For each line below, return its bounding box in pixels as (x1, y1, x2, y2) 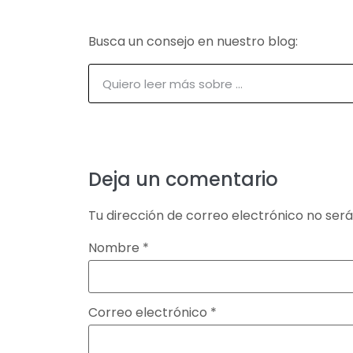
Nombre (88, 238, 143, 257)
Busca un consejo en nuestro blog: (88, 32, 298, 51)
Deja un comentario (88, 166, 278, 193)
